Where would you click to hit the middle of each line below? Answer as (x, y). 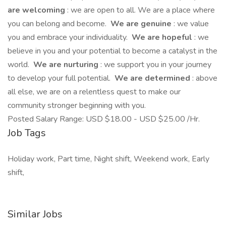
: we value (191, 24)
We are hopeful (162, 37)
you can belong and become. (58, 24)
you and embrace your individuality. (69, 37)
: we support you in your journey (156, 65)
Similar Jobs (35, 214)
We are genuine (141, 24)
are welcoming (37, 10)
